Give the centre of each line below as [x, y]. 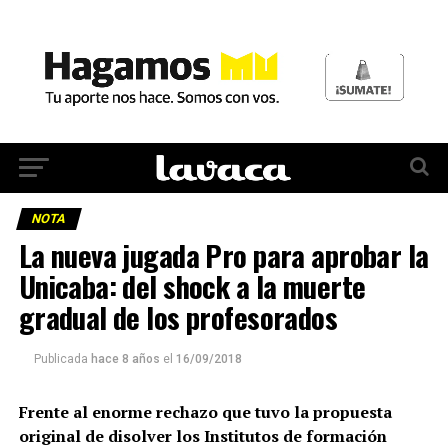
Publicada [60, 358]
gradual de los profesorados [178, 316]
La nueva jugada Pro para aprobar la [223, 254]
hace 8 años [125, 358]
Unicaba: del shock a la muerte [192, 285]
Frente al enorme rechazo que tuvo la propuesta [205, 411]
